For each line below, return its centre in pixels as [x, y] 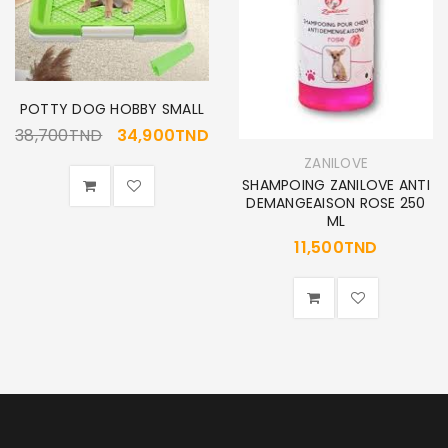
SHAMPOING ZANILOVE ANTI [336, 184]
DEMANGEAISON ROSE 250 [336, 202]
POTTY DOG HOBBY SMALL [112, 108]
